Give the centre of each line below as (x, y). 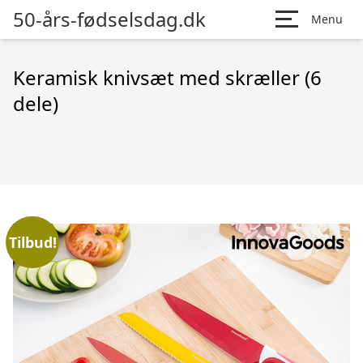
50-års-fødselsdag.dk (109, 19)
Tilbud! (32, 242)
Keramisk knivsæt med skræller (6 (167, 77)
